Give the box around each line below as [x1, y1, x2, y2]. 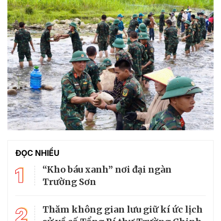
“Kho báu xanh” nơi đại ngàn [42, 163, 172, 175]
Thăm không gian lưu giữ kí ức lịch [42, 203, 203, 215]
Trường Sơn [42, 176, 96, 187]
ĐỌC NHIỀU [15, 147, 59, 158]
